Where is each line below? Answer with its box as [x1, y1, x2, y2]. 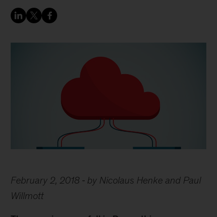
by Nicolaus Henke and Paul [87, 175, 201, 186]
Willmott [11, 190, 44, 201]
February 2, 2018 [11, 175, 80, 186]
